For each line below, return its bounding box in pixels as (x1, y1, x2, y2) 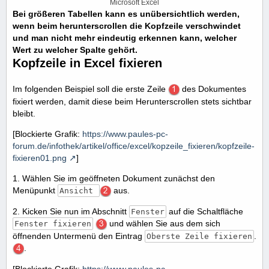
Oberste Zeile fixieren (146, 231, 252, 241)
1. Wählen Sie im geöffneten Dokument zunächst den (13, 174, 215, 184)
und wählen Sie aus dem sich (106, 218, 220, 228)
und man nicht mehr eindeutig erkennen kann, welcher (13, 33, 237, 43)
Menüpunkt (13, 186, 58, 196)
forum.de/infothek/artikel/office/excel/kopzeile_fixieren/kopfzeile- (13, 141, 255, 151)
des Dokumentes (180, 84, 246, 94)
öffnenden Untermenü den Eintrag (13, 231, 145, 241)
